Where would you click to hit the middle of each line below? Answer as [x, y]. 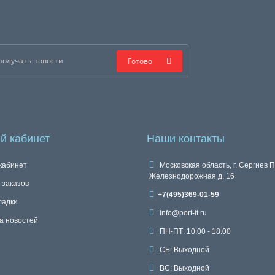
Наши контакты [186, 139]
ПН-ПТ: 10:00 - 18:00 [194, 231]
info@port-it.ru [182, 213]
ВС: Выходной [184, 268]
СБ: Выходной [184, 250]
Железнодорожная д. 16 [192, 176]
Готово [140, 61]
